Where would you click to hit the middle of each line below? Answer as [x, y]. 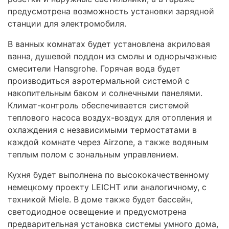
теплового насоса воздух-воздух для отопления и [110, 118]
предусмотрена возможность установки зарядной [111, 12]
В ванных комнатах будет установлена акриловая [109, 44]
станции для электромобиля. [67, 24]
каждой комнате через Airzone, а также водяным [108, 142]
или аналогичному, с [164, 187]
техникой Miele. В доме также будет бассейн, [100, 200]
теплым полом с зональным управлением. [93, 155]
